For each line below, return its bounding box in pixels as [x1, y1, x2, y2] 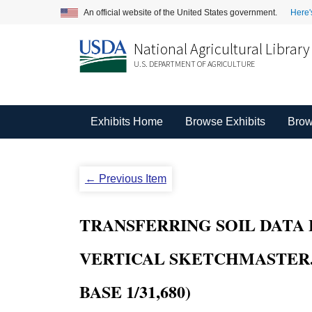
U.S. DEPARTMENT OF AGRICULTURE [133, 58, 255, 69]
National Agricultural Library [133, 39, 310, 58]
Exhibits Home [90, 116, 163, 127]
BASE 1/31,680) [79, 279, 191, 304]
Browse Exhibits [185, 116, 265, 127]
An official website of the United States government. [84, 7, 279, 17]
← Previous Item [84, 173, 166, 185]
